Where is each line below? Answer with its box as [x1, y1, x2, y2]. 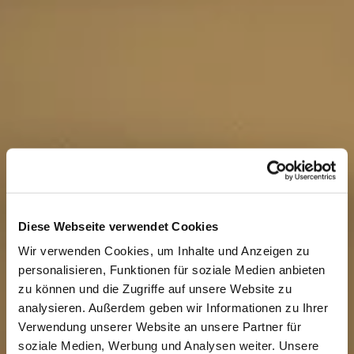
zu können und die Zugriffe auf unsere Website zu [18, 281, 292, 296]
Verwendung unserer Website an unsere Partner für [18, 319, 301, 333]
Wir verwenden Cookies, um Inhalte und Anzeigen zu [18, 243, 310, 258]
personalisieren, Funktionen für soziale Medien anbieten [18, 262, 326, 277]
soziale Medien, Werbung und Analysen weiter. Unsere [18, 338, 319, 352]
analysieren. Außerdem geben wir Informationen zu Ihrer [18, 300, 328, 314]
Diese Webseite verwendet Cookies [18, 219, 218, 233]
